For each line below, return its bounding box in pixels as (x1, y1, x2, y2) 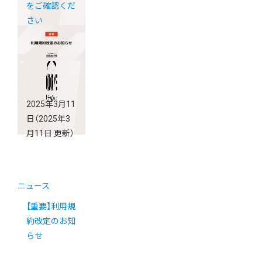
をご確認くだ (26, 1, 75, 11)
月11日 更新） (26, 129, 74, 139)
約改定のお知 (26, 216, 75, 226)
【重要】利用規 (26, 202, 75, 212)
